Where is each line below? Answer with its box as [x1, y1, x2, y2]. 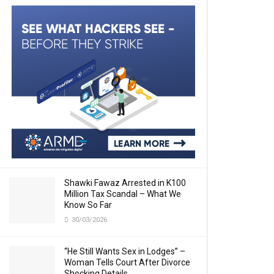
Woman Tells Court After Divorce [64, 257, 190, 267]
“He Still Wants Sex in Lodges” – [64, 246, 185, 256]
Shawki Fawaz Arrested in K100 [64, 178, 186, 188]
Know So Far [64, 200, 112, 210]
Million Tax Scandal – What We [64, 189, 181, 199]
